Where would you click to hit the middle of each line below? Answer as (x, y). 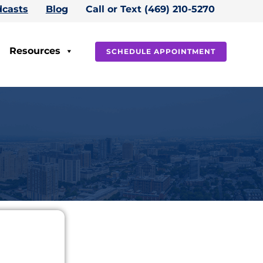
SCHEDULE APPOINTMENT (161, 51)
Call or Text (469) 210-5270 (150, 9)
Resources (35, 50)
